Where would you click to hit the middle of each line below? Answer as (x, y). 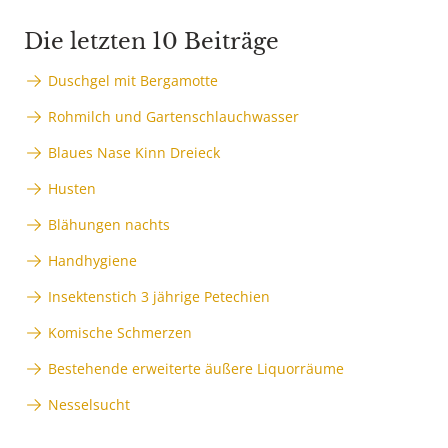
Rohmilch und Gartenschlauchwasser (173, 117)
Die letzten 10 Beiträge (151, 42)
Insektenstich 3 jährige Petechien (159, 297)
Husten (72, 189)
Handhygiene (92, 261)
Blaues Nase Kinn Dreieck (134, 153)
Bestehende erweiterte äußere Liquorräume (196, 369)
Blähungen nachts (109, 225)
